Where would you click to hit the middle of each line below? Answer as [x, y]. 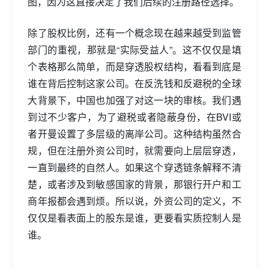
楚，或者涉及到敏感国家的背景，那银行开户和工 [134, 184]
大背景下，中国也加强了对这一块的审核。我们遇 [134, 100]
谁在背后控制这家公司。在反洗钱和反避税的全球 [134, 83]
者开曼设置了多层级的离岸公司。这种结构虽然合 [134, 134]
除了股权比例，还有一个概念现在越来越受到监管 [134, 33]
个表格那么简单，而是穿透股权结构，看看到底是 [134, 66]
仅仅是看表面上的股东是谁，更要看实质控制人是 [134, 218]
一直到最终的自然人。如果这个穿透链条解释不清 [134, 167]
